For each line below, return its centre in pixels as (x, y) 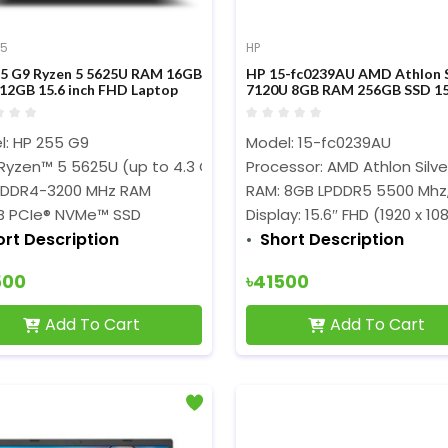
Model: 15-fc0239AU (318, 142)
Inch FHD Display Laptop (326, 105)
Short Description (331, 239)
